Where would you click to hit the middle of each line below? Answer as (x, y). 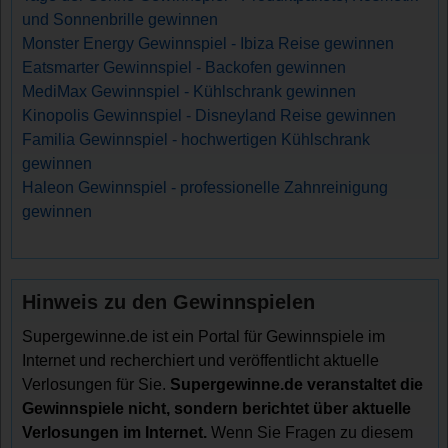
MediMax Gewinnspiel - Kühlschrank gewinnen (189, 91)
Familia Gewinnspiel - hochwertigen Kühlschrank (196, 139)
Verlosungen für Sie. (96, 384)
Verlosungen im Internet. (115, 432)
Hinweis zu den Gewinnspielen (169, 301)
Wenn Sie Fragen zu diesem (310, 432)
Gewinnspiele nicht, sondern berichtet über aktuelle (217, 408)
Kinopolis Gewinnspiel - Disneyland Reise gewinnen (209, 115)
